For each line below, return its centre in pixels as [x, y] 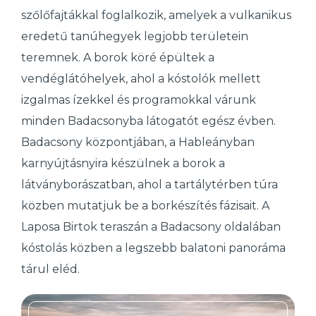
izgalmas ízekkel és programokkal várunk [139, 100]
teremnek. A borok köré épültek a [118, 57]
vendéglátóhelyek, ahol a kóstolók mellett [141, 79]
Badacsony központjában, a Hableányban [138, 142]
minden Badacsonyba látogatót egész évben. [148, 121]
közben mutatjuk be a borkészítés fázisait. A [145, 206]
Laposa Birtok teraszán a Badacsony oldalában [151, 227]
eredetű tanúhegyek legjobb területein [135, 36]
